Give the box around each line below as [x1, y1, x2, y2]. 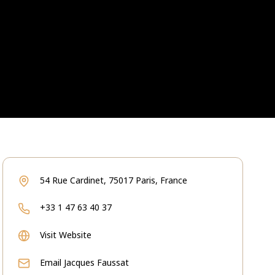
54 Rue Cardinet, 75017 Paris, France [40, 174, 187, 186]
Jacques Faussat [64, 257, 129, 268]
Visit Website [40, 229, 91, 241]
